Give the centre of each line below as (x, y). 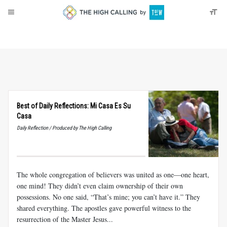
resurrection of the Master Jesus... (65, 219)
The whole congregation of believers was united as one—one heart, (113, 174)
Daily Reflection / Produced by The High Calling (64, 128)
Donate (41, 33)
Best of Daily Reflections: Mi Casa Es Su (74, 106)
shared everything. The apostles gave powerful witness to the (104, 208)
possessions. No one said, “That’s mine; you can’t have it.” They (108, 197)
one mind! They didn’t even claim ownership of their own (100, 185)
